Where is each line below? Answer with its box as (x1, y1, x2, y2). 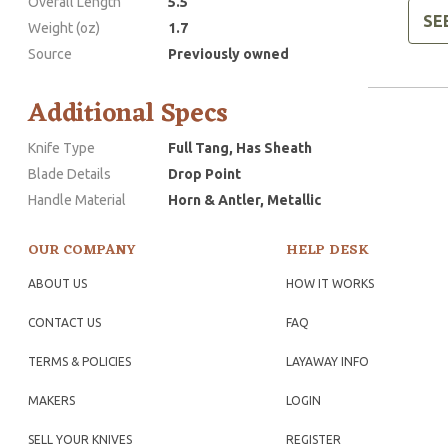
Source (28, 45, 72, 62)
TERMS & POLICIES (28, 354, 131, 368)
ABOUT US (28, 276, 87, 290)
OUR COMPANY (28, 237, 136, 263)
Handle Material (28, 191, 126, 208)
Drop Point (168, 165, 241, 182)
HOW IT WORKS (285, 276, 374, 290)
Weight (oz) (28, 19, 100, 36)
